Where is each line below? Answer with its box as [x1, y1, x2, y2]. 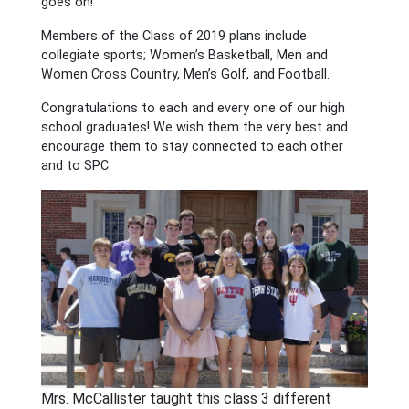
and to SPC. [40, 158, 111, 174]
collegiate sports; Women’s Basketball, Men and [40, 47, 328, 64]
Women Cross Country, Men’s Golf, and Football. [40, 67, 330, 83]
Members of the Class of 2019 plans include [40, 28, 307, 45]
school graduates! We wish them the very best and [40, 120, 348, 136]
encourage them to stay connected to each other [40, 139, 343, 155]
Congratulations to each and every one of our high [40, 100, 345, 117]
